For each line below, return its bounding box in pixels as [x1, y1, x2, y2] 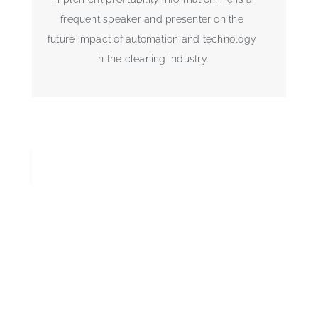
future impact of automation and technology [47, 33, 257, 45]
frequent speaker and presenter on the [60, 13, 243, 26]
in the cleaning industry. [96, 53, 208, 65]
